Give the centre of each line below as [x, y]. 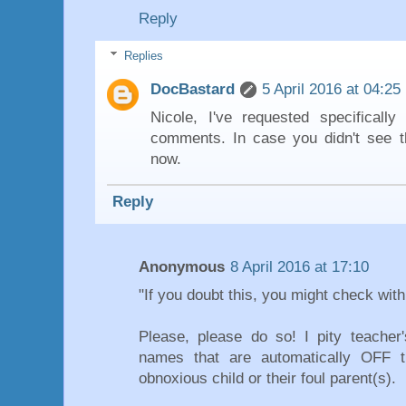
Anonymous [182, 266]
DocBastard [193, 89]
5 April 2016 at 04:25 [331, 89]
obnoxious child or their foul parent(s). [267, 378]
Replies [143, 55]
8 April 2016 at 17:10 [300, 266]
